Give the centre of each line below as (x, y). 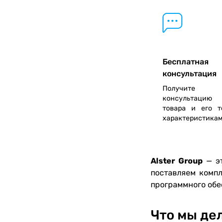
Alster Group (178, 161)
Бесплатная (186, 61)
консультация (190, 73)
